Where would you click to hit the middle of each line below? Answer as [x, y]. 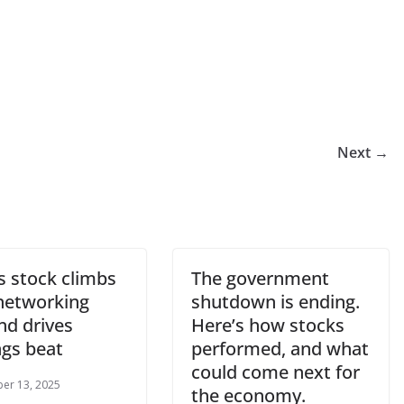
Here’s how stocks [268, 325]
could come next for [275, 372]
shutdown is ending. [275, 302]
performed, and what [280, 349]
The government [260, 278]
